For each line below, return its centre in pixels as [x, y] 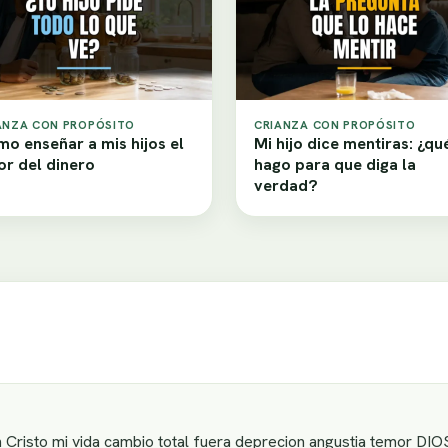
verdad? [286, 186]
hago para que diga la [335, 165]
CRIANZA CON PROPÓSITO [335, 125]
